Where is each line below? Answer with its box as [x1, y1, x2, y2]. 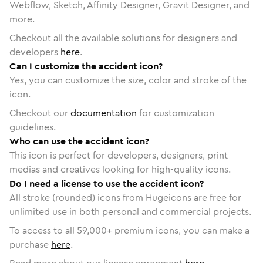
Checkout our [9, 106, 70, 120]
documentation [70, 106, 137, 120]
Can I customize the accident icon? [9, 59, 163, 73]
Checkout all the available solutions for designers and [9, 31, 237, 45]
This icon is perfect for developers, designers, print [9, 148, 228, 162]
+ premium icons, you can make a [107, 223, 249, 237]
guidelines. [9, 120, 56, 134]
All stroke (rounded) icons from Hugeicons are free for [9, 190, 241, 204]
